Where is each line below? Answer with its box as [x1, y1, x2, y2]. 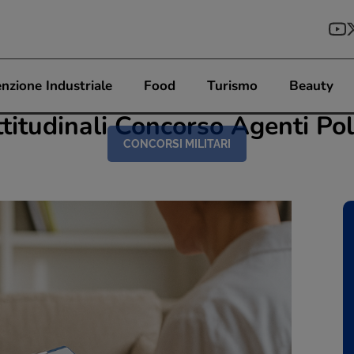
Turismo [207, 77, 258, 95]
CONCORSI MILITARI [123, 137, 231, 150]
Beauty [289, 77, 333, 95]
